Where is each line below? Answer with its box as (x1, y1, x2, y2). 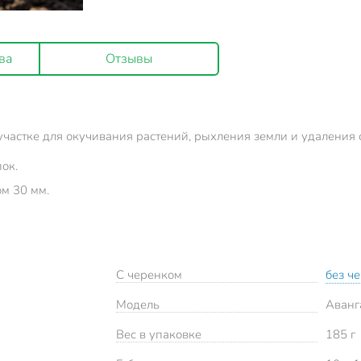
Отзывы (106, 50, 152, 68)
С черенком (116, 266, 182, 283)
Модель (116, 296, 160, 313)
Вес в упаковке (116, 326, 201, 342)
